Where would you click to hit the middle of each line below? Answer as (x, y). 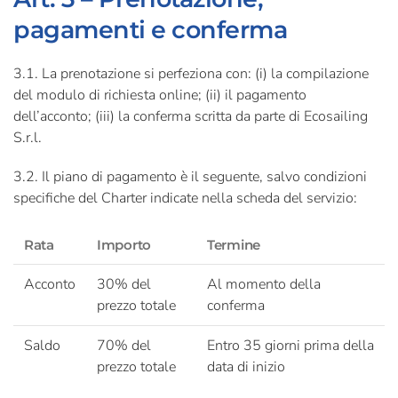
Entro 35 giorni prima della (291, 346)
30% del (124, 284)
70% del (124, 346)
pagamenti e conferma (151, 30)
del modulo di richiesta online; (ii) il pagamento (160, 95)
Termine (234, 245)
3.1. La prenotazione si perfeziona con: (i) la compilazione (191, 74)
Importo (124, 245)
